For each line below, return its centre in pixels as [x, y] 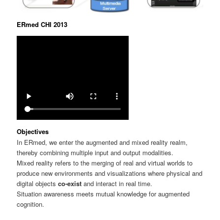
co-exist [70, 184]
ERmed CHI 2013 [42, 24]
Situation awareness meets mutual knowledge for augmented [103, 194]
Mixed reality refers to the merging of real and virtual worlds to [105, 163]
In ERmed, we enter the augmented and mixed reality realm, [102, 142]
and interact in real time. [117, 184]
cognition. [31, 204]
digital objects [38, 184]
